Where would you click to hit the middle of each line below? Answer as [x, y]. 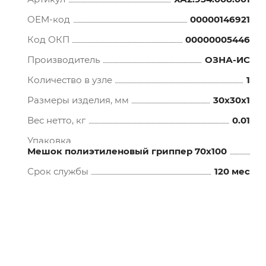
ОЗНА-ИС [227, 60]
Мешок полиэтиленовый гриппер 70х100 [127, 151]
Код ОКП [49, 39]
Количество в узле [70, 80]
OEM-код [49, 19]
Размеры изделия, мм [78, 100]
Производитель [64, 60]
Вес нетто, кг [57, 120]
